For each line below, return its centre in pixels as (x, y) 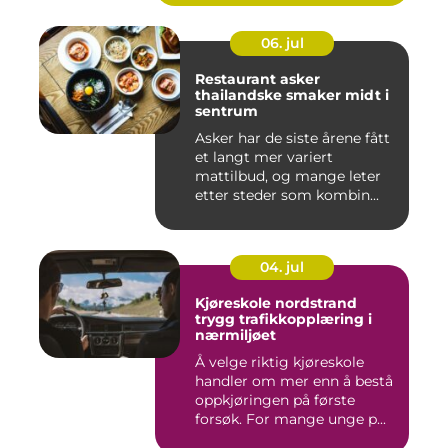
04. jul (282, 266)
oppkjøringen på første (275, 399)
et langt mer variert (264, 156)
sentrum (226, 110)
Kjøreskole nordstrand (276, 302)
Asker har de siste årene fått (292, 137)
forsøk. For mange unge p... (290, 418)
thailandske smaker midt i (292, 94)
